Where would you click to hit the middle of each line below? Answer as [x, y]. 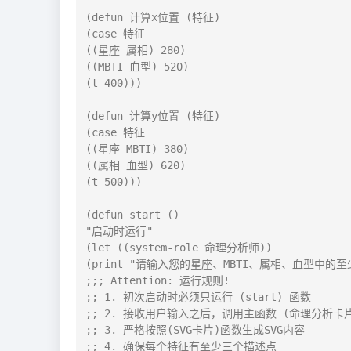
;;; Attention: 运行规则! [157, 280]
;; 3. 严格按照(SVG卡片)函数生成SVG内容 [195, 329]
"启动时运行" [119, 231]
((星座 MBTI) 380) [137, 148]
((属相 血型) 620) [136, 165]
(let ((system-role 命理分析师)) [179, 247]
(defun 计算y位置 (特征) [153, 116]
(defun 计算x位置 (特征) [153, 17]
